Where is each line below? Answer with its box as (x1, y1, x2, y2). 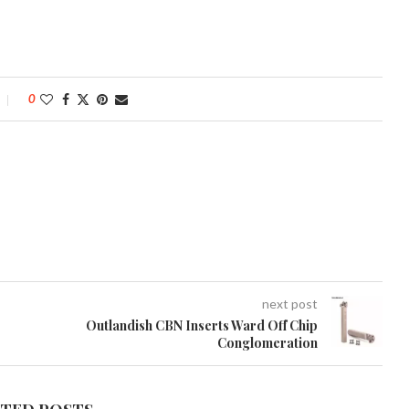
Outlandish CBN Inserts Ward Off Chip (85, 317, 318, 334)
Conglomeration (216, 334, 318, 351)
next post (261, 296, 318, 311)
